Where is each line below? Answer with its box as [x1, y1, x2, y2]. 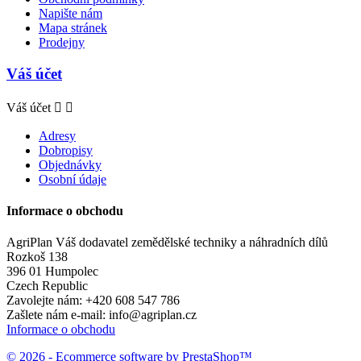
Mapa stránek [39, 21, 107, 35]
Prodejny [39, 35, 85, 50]
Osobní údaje [39, 172, 106, 186]
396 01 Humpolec [6, 264, 98, 279]
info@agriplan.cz [109, 308, 197, 322]
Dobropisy [39, 143, 93, 157]
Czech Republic [6, 279, 88, 293]
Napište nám [39, 6, 102, 21]
